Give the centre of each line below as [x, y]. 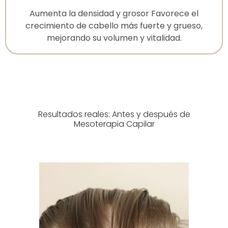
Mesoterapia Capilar [114, 124]
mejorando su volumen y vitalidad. [114, 38]
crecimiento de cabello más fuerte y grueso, [114, 25]
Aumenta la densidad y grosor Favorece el [114, 13]
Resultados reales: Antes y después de [114, 114]
